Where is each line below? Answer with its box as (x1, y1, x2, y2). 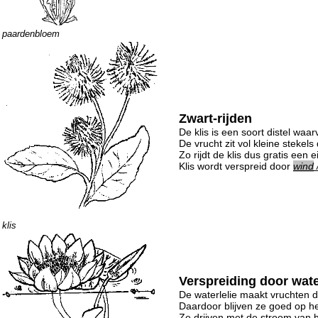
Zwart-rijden (179, 111, 252, 126)
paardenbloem (2, 28, 60, 40)
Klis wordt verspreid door (179, 160, 293, 172)
